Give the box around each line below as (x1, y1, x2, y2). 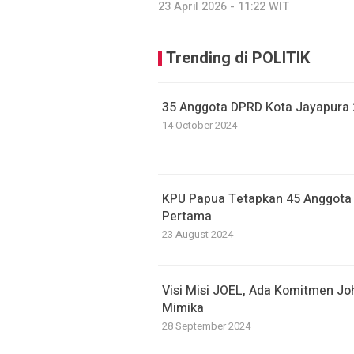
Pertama (162, 207, 212, 226)
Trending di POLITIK (166, 47, 310, 70)
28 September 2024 (162, 318, 250, 333)
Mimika (162, 299, 204, 318)
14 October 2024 (162, 118, 237, 133)
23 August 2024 (162, 227, 233, 242)
